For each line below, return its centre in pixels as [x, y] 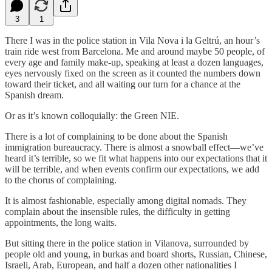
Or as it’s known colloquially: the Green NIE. [92, 115]
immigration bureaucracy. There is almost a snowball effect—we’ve [134, 147]
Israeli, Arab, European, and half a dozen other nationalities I [121, 265]
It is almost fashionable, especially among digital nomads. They [126, 200]
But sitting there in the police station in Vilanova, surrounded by [127, 243]
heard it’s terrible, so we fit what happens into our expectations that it [136, 158]
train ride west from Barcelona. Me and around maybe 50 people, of [135, 51]
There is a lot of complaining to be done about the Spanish [116, 136]
